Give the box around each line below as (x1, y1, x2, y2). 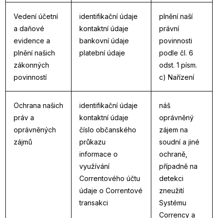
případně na (159, 162, 198, 170)
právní (159, 24, 179, 33)
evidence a (14, 36, 50, 45)
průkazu (79, 138, 106, 146)
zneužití (159, 186, 184, 195)
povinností (14, 73, 47, 81)
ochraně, (159, 150, 187, 158)
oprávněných (14, 126, 56, 134)
